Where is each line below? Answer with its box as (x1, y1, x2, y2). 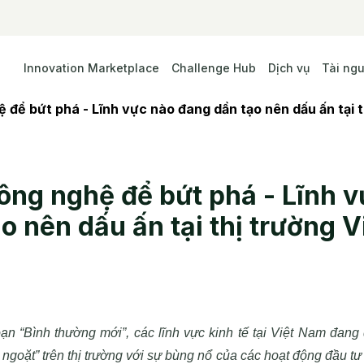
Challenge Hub (171, 61, 256, 75)
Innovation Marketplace (24, 61, 159, 75)
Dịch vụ (268, 61, 310, 75)
